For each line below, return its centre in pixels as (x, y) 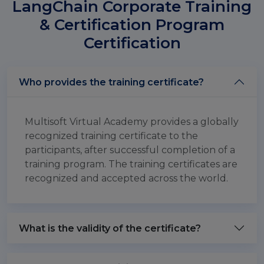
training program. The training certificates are (131, 164)
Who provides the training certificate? (111, 82)
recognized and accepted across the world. (126, 178)
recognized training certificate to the (111, 136)
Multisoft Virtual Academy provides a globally (132, 122)
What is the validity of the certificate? (110, 228)
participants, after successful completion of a (130, 150)
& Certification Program (132, 25)
